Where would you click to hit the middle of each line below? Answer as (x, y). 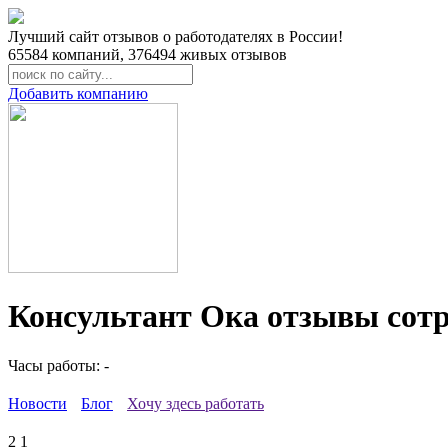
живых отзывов (231, 54)
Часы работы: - (58, 365)
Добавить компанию (78, 93)
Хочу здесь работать (195, 403)
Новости (37, 403)
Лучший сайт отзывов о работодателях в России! (175, 36)
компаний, (88, 54)
